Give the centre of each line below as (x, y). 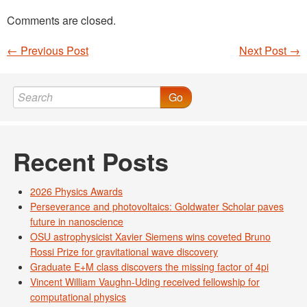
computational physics (78, 297)
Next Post (264, 50)
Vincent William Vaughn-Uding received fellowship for (145, 282)
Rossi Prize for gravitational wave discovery (124, 251)
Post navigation (78, 65)
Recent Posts (91, 161)
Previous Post (53, 50)
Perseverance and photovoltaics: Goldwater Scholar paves (157, 206)
